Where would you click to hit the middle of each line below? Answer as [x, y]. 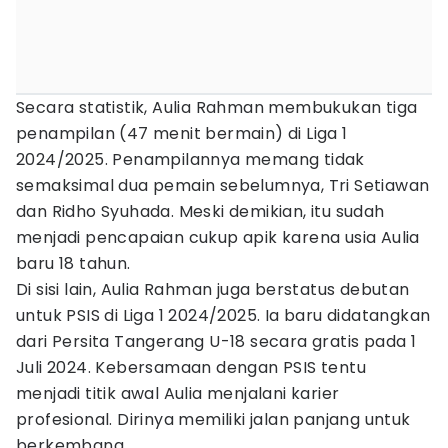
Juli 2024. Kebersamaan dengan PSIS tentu [191, 367]
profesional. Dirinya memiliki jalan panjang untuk [213, 419]
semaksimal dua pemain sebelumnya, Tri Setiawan [223, 185]
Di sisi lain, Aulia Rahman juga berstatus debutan [213, 289]
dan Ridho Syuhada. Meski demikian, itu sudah [200, 211]
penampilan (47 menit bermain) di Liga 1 [182, 133]
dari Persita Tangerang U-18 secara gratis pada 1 [216, 341]
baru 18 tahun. [73, 263]
